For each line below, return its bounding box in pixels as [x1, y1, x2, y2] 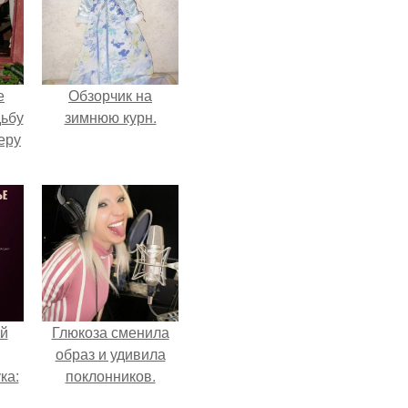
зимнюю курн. [64, 107, 157, 127]
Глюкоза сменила [51, 321, 169, 342]
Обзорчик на [68, 85, 152, 106]
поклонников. [65, 365, 156, 386]
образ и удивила [55, 343, 166, 364]
